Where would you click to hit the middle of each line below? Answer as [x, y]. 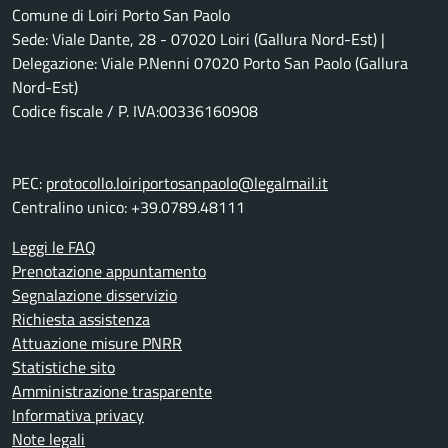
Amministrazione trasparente [112, 391]
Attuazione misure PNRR [97, 343]
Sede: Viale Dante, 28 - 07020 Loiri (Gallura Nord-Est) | [198, 39]
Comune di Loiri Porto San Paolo [121, 15]
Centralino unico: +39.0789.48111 [128, 207]
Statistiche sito [63, 367]
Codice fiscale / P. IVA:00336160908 [135, 111]
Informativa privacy [78, 415]
